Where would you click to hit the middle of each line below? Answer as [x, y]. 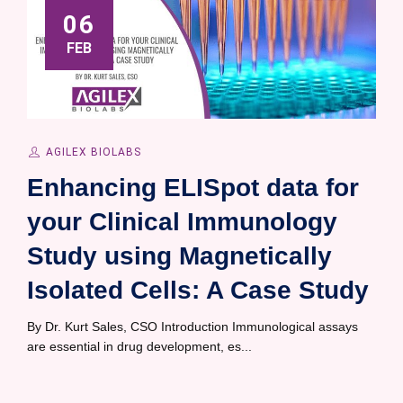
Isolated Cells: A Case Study [198, 291]
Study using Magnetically [179, 256]
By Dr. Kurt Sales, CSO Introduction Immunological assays [193, 327]
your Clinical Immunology [182, 222]
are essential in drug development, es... [139, 347]
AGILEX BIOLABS [93, 152]
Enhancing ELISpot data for [193, 188]
